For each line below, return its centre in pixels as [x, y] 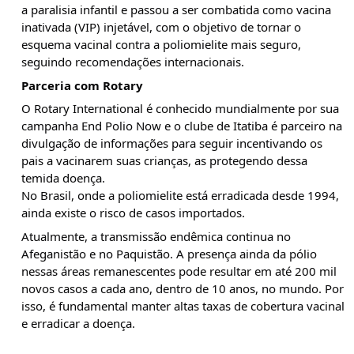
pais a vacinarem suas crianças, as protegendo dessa [164, 160]
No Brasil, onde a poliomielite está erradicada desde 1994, [180, 195]
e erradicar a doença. [78, 323]
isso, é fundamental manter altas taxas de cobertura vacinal [183, 305]
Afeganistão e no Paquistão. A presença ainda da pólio [169, 253]
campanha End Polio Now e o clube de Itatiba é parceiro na [182, 126]
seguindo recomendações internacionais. [133, 62]
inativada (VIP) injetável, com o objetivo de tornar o [161, 27]
